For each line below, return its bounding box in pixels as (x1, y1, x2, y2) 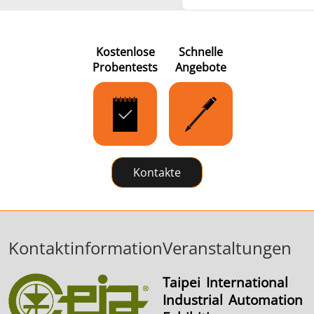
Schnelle (179, 44, 223, 60)
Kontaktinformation (8, 236, 163, 260)
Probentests (93, 60, 158, 76)
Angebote (175, 60, 226, 76)
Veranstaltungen (163, 236, 292, 260)
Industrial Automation (163, 290, 303, 308)
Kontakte (133, 165, 181, 181)
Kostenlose (95, 44, 155, 60)
